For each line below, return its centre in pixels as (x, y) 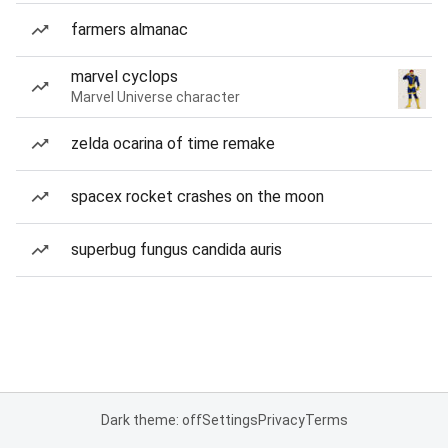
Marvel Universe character (155, 97)
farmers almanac (129, 29)
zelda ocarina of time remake (173, 143)
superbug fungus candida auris (176, 249)
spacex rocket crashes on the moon (197, 196)
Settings (229, 420)
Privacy (281, 420)
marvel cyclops (124, 76)
